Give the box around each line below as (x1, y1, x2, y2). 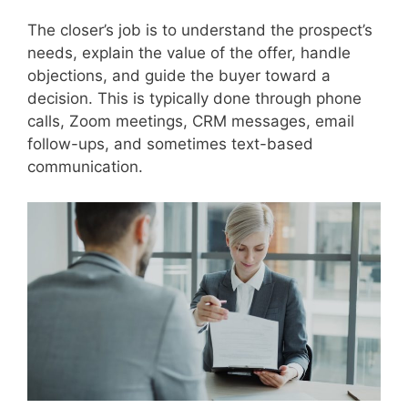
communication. (27, 158, 143, 177)
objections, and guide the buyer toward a (27, 66, 331, 86)
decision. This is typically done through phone (27, 89, 362, 108)
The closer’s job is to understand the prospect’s (27, 21, 372, 40)
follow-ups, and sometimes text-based (27, 135, 313, 154)
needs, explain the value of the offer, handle (27, 44, 351, 63)
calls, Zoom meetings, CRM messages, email (27, 112, 354, 131)
